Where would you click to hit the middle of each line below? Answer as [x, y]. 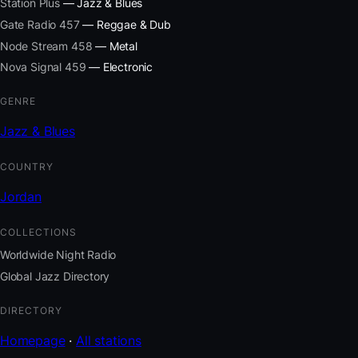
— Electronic [119, 67]
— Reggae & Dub [125, 25]
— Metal [115, 46]
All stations [109, 340]
